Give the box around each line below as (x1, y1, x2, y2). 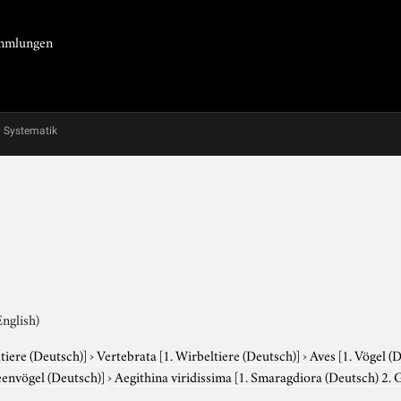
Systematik (4, 124, 57, 137)
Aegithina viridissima (115, 365, 235, 386)
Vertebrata (97, 344, 160, 364)
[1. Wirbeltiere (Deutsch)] (159, 344, 301, 364)
